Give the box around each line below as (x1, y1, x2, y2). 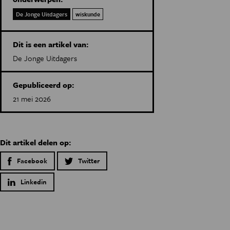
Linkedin (21, 177, 47, 187)
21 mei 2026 (13, 93, 51, 104)
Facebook (17, 156, 47, 166)
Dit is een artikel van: (13, 39, 88, 50)
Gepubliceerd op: (13, 79, 74, 90)
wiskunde (75, 10, 100, 18)
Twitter (78, 156, 100, 166)
